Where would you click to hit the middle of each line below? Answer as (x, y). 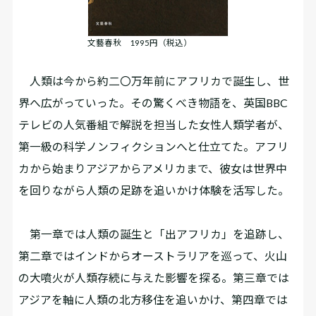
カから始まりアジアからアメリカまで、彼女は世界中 (153, 168)
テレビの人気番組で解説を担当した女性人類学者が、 (154, 124)
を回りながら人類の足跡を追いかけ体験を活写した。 (154, 190)
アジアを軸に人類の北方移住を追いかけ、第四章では (153, 300)
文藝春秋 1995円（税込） (140, 43)
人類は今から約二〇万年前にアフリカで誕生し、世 (154, 80)
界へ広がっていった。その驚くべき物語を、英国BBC (153, 102)
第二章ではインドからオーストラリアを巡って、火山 (153, 256)
